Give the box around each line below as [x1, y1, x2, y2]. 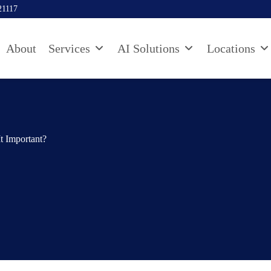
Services [48, 41, 90, 55]
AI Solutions [117, 41, 180, 55]
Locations [207, 41, 255, 55]
